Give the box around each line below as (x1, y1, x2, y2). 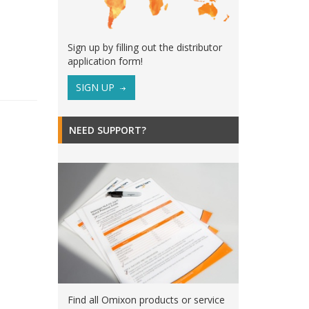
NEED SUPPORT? (68, 123, 146, 137)
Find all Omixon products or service (67, 293, 225, 306)
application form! (67, 54, 143, 68)
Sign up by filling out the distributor (67, 41, 222, 54)
